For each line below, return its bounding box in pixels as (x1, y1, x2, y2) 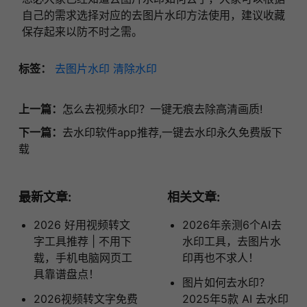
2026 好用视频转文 (33, 217, 130, 232)
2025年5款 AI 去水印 (182, 291, 288, 306)
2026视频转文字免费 (33, 291, 138, 306)
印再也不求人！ (182, 250, 259, 265)
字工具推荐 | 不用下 (33, 234, 132, 248)
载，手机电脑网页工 (33, 250, 132, 265)
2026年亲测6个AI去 (182, 217, 282, 232)
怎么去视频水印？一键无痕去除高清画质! (62, 101, 262, 116)
